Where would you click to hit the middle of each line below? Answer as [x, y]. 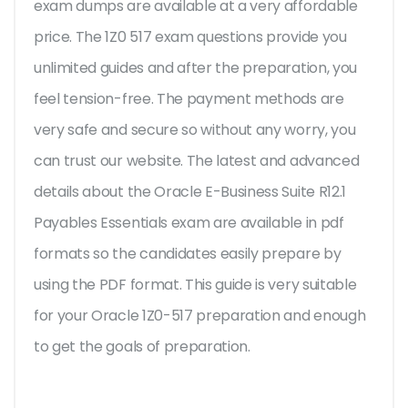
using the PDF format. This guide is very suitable [195, 285]
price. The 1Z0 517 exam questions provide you [190, 37]
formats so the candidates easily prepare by [188, 254]
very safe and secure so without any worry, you [195, 130]
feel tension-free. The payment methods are [189, 99]
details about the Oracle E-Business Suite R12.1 [190, 192]
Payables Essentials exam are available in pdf [189, 223]
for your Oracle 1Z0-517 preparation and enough [200, 316]
